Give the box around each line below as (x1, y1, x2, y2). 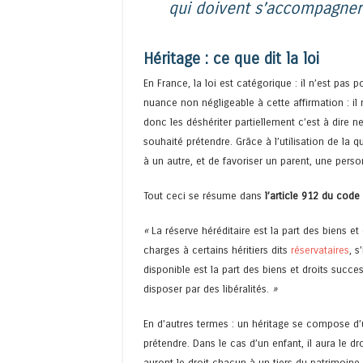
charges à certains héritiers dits (143, 244, 291, 257)
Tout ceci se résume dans (143, 189, 265, 202)
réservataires (291, 244, 349, 257)
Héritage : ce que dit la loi (143, 49, 319, 68)
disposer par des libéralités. (143, 283, 269, 296)
